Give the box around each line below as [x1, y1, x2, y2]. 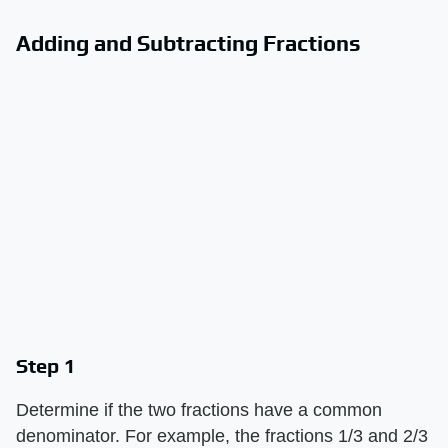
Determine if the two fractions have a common [16, 399, 382, 420]
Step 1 [16, 353, 76, 377]
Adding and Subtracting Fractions [16, 29, 361, 56]
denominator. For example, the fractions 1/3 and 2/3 [16, 425, 428, 446]
